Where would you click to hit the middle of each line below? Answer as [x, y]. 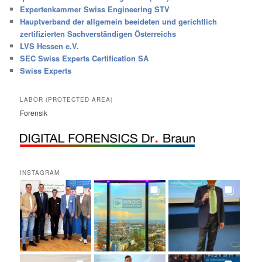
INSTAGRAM [40, 173]
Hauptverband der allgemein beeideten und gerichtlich [119, 22]
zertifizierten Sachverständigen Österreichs [98, 34]
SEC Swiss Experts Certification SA [85, 58]
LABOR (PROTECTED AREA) [67, 100]
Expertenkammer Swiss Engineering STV [95, 9]
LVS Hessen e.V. [50, 46]
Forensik [34, 113]
